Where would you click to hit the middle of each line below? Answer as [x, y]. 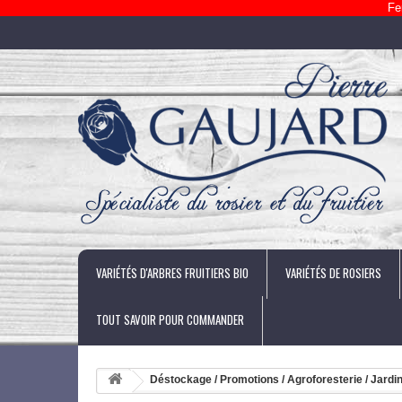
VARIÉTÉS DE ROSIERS [333, 273]
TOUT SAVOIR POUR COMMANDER [170, 319]
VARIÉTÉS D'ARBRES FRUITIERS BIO [172, 273]
